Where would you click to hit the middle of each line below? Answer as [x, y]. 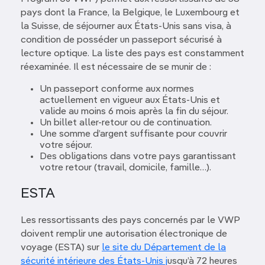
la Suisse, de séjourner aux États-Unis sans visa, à [126, 27]
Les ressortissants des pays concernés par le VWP [130, 221]
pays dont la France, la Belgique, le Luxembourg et [130, 13]
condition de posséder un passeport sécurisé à [121, 40]
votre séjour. [66, 146]
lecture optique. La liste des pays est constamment [132, 54]
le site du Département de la [164, 248]
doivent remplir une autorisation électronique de [124, 234]
